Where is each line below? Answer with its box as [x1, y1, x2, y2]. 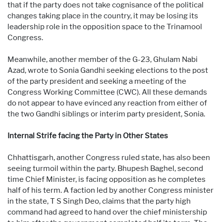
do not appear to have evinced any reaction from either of [7, 98, 207, 108]
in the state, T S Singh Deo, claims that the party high [7, 196, 191, 206]
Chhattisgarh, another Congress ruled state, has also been [7, 153, 210, 162]
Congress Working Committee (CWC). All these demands [7, 87, 207, 97]
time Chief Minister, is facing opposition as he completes [7, 174, 206, 184]
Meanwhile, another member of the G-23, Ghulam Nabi [7, 55, 198, 64]
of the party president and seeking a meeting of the [7, 76, 186, 86]
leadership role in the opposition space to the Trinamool [7, 22, 202, 31]
